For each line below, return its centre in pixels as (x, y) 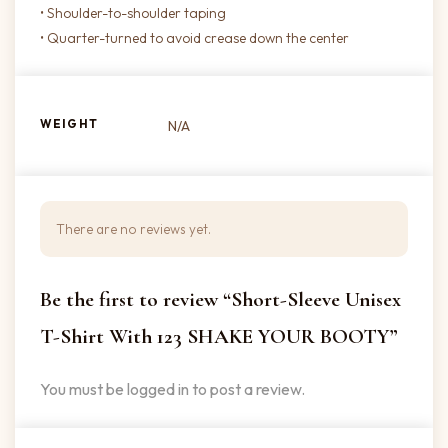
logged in (158, 389)
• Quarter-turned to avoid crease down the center (194, 38)
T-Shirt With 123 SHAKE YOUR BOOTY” (218, 337)
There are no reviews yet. (133, 229)
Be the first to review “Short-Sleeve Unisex (220, 300)
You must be (83, 389)
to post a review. (247, 389)
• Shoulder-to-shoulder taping (133, 13)
